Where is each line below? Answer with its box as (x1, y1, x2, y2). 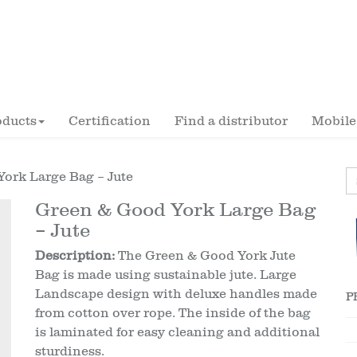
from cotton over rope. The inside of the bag (35, 306, 311, 320)
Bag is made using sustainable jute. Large (35, 268, 296, 282)
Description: (35, 249, 115, 263)
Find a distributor (175, 114, 288, 128)
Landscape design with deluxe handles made (35, 287, 317, 301)
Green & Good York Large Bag (35, 198, 316, 221)
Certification (69, 114, 151, 128)
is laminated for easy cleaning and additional (35, 325, 320, 339)
